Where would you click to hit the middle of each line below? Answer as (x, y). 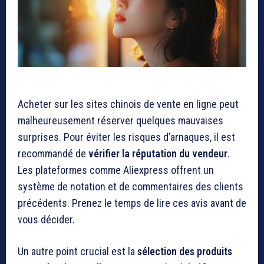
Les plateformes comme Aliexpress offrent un (116, 170)
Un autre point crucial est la (77, 251)
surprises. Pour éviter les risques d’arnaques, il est (126, 137)
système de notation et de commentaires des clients (131, 186)
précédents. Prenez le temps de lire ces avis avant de (132, 203)
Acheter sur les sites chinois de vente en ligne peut (128, 104)
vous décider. (46, 219)
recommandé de (53, 153)
